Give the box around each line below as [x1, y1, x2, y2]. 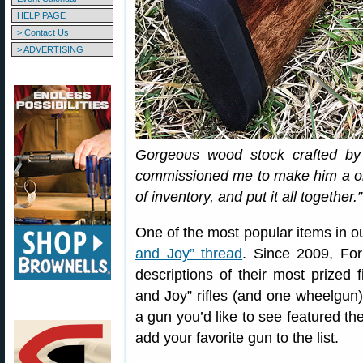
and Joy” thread [135, 246, 243, 262]
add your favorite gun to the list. [135, 330, 339, 346]
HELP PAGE [17, 11, 66, 20]
